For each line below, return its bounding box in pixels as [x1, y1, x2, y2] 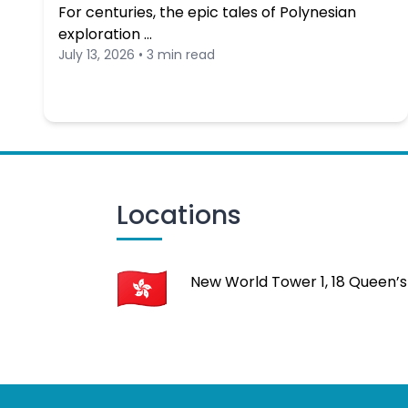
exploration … [58, 24, 152, 45]
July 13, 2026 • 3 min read [58, 46, 215, 64]
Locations [117, 198, 241, 233]
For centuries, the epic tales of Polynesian [58, 2, 356, 23]
